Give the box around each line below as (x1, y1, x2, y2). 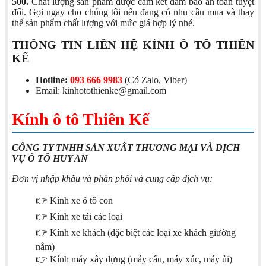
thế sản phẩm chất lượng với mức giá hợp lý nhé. (12, 17, 195, 28)
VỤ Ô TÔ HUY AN (12, 153, 88, 164)
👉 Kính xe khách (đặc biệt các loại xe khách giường (36, 227, 236, 238)
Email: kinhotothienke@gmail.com (36, 85, 166, 96)
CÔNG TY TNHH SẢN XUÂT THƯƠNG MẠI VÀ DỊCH (12, 142, 240, 153)
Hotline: (36, 74, 70, 85)
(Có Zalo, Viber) (122, 74, 187, 85)
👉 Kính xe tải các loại (36, 211, 122, 222)
